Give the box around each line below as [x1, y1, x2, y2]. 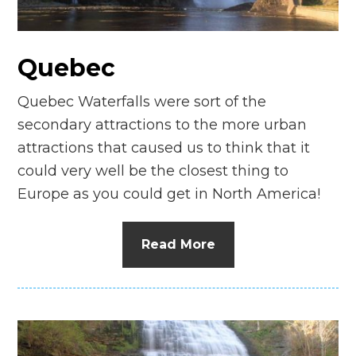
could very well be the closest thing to [17, 161, 289, 180]
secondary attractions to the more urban [17, 115, 308, 133]
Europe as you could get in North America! [17, 184, 321, 203]
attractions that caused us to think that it [17, 138, 311, 157]
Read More [141, 236, 215, 252]
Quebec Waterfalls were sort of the [17, 92, 267, 110]
